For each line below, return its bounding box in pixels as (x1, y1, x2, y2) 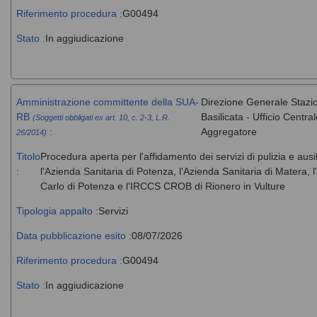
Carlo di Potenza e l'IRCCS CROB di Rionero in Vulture (40, 180, 285, 192)
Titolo (16, 150, 40, 162)
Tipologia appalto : (16, 204, 98, 217)
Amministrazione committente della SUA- (16, 96, 199, 108)
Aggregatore (200, 125, 257, 137)
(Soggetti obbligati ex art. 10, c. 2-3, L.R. (32, 113, 170, 122)
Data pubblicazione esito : (16, 229, 132, 241)
